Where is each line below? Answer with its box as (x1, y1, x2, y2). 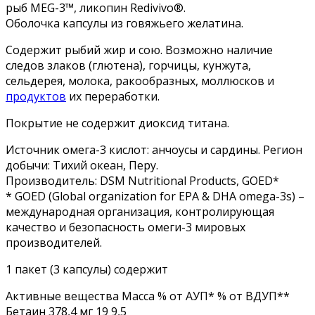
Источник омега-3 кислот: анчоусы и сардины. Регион (6, 141, 302, 157)
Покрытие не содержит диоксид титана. (6, 115, 229, 131)
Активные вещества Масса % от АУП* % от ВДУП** (6, 288, 290, 304)
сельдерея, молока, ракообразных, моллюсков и (6, 72, 274, 89)
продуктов (6, 88, 66, 104)
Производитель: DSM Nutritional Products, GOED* (6, 172, 279, 188)
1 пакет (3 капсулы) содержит (6, 261, 168, 277)
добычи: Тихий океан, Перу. (6, 157, 158, 173)
